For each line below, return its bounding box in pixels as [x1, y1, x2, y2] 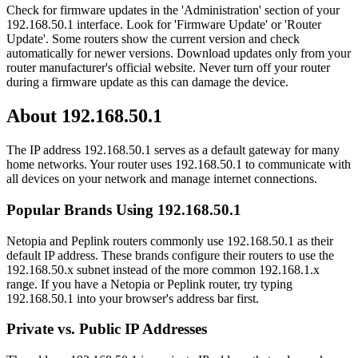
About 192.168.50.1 [6, 105, 162, 127]
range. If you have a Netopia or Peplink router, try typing [6, 276, 292, 291]
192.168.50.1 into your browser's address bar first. [6, 291, 259, 305]
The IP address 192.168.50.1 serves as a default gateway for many [6, 143, 340, 157]
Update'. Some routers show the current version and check [6, 32, 300, 46]
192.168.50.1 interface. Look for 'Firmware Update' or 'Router [6, 18, 321, 32]
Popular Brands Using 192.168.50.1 [6, 201, 241, 218]
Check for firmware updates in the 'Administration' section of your [6, 3, 340, 18]
